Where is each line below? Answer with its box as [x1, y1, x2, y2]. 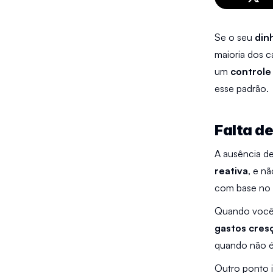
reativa [214, 165, 248, 177]
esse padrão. [214, 82, 269, 94]
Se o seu [214, 31, 255, 43]
